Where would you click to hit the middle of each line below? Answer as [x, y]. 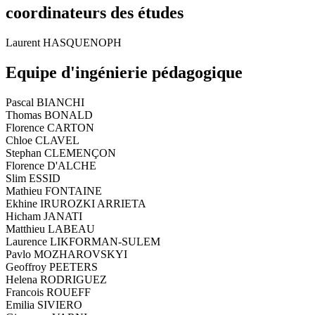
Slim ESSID [33, 178]
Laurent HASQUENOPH [64, 43]
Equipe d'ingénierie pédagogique [124, 73]
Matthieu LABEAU [50, 229]
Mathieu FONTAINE [54, 191]
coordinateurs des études [95, 13]
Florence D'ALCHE [51, 165]
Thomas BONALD [49, 115]
